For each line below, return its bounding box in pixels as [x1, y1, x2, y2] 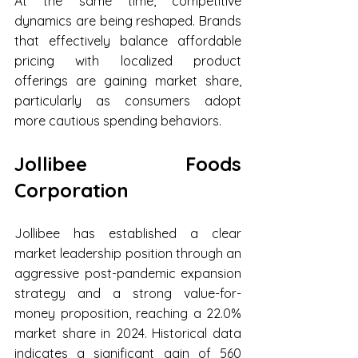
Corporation [14, 178, 129, 203]
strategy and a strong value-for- [14, 285, 241, 302]
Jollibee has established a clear [14, 225, 241, 242]
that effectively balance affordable [14, 33, 241, 50]
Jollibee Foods [14, 152, 241, 177]
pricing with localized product [14, 53, 241, 70]
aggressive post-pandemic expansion [14, 265, 241, 282]
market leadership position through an [14, 245, 241, 262]
